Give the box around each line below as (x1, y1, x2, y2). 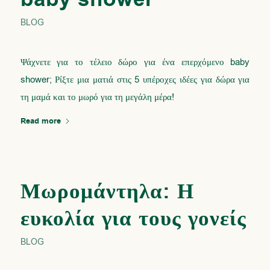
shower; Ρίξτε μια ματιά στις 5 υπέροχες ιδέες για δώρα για (20, 74, 250, 86)
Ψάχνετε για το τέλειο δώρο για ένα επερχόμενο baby (20, 56, 250, 69)
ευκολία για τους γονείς (20, 204, 246, 234)
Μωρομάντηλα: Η (20, 177, 194, 207)
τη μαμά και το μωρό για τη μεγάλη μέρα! (20, 91, 174, 104)
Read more (20, 116, 61, 127)
